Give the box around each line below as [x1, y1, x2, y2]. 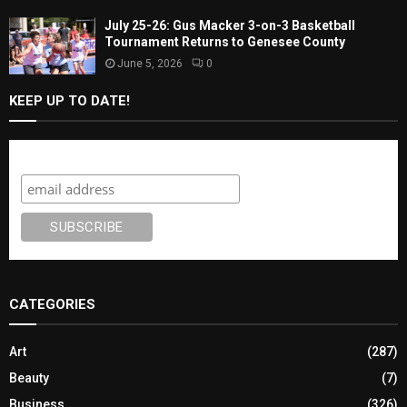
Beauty [9, 371, 49, 386]
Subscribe [20, 149, 92, 165]
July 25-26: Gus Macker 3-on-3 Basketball [104, 18, 355, 34]
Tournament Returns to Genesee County [104, 35, 345, 50]
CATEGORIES [9, 296, 95, 313]
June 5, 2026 [117, 57, 183, 71]
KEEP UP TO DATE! [9, 93, 130, 110]
